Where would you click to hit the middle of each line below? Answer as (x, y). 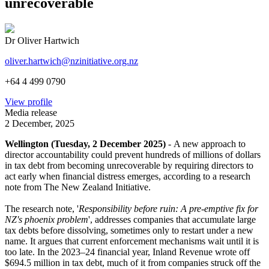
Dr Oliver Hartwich (42, 40)
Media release (31, 112)
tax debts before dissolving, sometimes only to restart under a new (129, 230)
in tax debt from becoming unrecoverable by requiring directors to (129, 165)
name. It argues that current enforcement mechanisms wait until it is (132, 241)
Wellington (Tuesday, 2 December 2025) (85, 144)
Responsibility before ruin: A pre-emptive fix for (168, 208)
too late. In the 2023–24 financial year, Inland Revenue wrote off (127, 252)
